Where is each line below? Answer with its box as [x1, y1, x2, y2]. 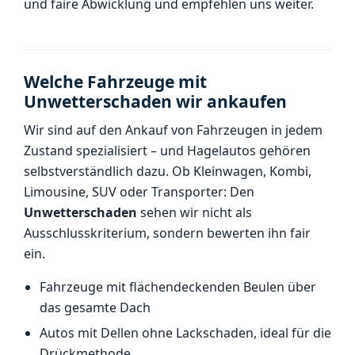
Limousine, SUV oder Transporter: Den [24, 183, 254, 200]
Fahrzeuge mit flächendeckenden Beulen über [40, 278, 316, 296]
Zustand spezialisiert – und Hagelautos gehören [24, 142, 311, 159]
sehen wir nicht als [137, 204, 252, 221]
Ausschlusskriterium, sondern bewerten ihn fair [24, 224, 311, 242]
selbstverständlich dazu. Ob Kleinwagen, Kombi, [24, 162, 311, 180]
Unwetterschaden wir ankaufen [24, 90, 287, 113]
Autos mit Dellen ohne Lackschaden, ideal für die [40, 324, 331, 342]
